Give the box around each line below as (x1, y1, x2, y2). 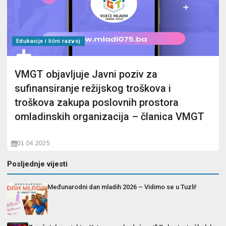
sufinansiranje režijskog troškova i (15, 82, 171, 94)
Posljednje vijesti (7, 159, 68, 168)
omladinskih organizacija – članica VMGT (15, 110, 204, 123)
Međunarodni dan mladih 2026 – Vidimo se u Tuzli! (47, 183, 197, 191)
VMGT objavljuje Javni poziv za (15, 68, 157, 80)
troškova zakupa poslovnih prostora (15, 96, 179, 108)
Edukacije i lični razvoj (16, 38, 81, 44)
